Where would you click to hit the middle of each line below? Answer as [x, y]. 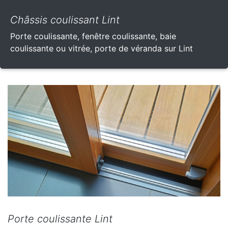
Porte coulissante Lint [60, 219]
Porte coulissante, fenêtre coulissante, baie [93, 36]
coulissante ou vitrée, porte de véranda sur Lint [102, 48]
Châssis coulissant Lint [65, 20]
